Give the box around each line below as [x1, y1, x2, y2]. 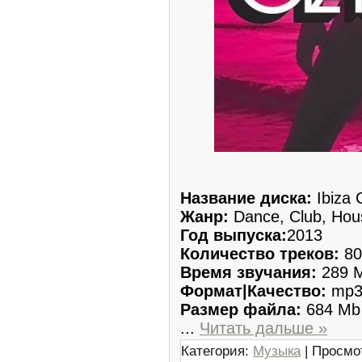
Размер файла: [180, 300, 301, 318]
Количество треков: [180, 244, 339, 263]
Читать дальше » [200, 318, 327, 337]
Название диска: [180, 188, 312, 207]
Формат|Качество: [180, 281, 326, 300]
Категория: [181, 342, 253, 359]
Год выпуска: [180, 225, 287, 244]
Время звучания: [180, 263, 317, 281]
